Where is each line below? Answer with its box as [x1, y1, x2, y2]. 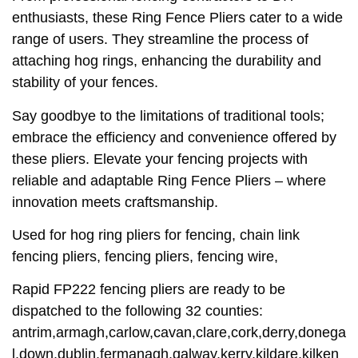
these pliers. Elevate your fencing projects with [12, 150, 308, 167]
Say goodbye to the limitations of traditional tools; [12, 107, 324, 124]
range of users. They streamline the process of [12, 31, 308, 48]
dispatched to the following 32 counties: [12, 303, 263, 320]
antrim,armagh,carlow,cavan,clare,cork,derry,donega [12, 324, 346, 341]
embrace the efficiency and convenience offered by [12, 129, 336, 145]
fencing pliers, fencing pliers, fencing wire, [12, 248, 278, 265]
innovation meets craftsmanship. [12, 193, 218, 210]
